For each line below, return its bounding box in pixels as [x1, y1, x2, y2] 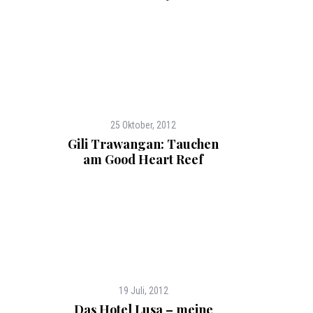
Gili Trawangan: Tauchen [68, 136, 219, 152]
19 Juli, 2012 [118, 285, 168, 296]
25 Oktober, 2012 [110, 119, 176, 131]
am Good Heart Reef [83, 151, 203, 168]
